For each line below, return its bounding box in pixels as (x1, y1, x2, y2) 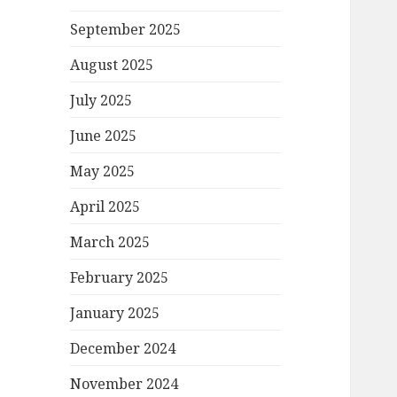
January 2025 (70, 302, 160, 323)
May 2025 (70, 160, 136, 181)
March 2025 (70, 231, 151, 252)
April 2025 (70, 196, 141, 216)
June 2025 (70, 125, 137, 145)
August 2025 (70, 54, 154, 74)
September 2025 (70, 19, 182, 39)
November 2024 (70, 373, 179, 393)
